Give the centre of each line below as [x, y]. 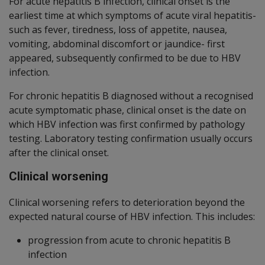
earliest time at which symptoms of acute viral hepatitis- [132, 15]
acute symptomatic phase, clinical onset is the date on [127, 110]
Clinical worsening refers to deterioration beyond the [127, 202]
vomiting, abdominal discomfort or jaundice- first [117, 43]
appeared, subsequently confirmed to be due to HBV [125, 58]
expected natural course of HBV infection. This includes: [132, 216]
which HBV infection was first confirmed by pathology [127, 124]
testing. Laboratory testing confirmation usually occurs [131, 138]
